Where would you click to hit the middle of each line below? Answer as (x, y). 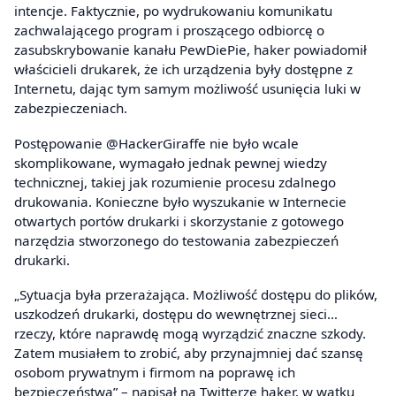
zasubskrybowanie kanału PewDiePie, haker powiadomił (190, 50)
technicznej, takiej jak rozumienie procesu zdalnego (175, 182)
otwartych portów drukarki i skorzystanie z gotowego (179, 221)
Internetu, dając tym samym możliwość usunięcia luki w (187, 89)
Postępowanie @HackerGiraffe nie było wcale (156, 143)
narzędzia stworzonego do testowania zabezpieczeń (176, 240)
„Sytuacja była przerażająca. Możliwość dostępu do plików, (196, 295)
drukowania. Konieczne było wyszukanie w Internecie (180, 201)
